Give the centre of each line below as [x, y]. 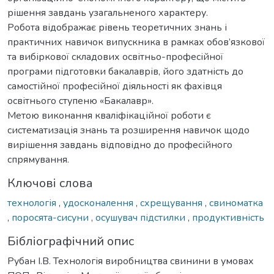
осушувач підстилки [142, 217]
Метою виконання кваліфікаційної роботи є [109, 115]
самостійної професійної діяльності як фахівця [115, 86]
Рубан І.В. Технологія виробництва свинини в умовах [131, 261]
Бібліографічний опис [71, 241]
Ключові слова [50, 183]
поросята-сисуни [51, 217]
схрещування [172, 203]
